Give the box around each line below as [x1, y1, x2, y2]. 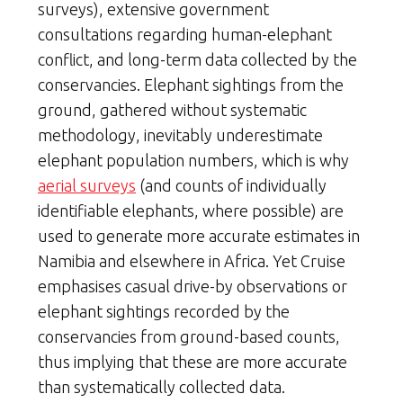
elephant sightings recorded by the [38, 302, 290, 321]
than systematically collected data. [38, 378, 285, 397]
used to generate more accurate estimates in [38, 227, 360, 246]
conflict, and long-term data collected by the [38, 50, 357, 69]
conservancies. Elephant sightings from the [38, 76, 344, 94]
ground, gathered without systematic [38, 101, 307, 120]
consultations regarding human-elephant [38, 25, 332, 44]
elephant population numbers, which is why [38, 151, 349, 170]
